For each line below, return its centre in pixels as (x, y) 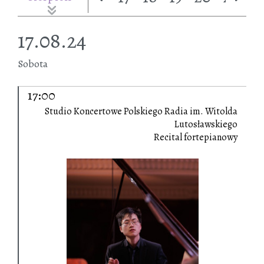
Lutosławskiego (206, 125)
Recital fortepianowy (196, 138)
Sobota (33, 64)
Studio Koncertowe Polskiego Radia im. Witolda (141, 112)
